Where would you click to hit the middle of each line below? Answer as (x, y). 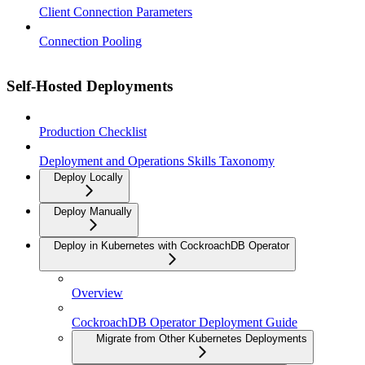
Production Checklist (93, 132)
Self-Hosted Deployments (90, 86)
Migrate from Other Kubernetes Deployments (202, 339)
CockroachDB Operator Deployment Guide (185, 323)
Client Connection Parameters (116, 12)
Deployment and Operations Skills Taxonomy (157, 161)
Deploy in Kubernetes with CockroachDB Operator (172, 246)
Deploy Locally (88, 178)
